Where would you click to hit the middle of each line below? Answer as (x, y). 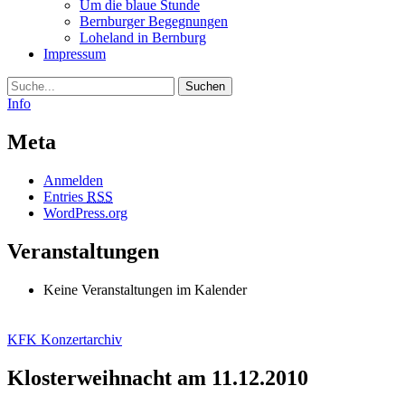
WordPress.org (85, 212)
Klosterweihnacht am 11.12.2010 (158, 377)
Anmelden (73, 180)
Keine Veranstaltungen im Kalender (145, 289)
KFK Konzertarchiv (65, 339)
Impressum (75, 54)
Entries (65, 196)
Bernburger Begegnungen (154, 21)
